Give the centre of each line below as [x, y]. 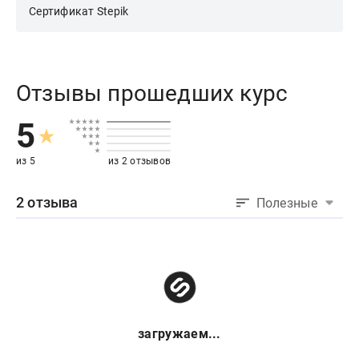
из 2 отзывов [139, 161]
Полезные [286, 204]
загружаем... [179, 334]
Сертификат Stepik [79, 12]
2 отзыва [47, 203]
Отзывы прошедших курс [152, 94]
